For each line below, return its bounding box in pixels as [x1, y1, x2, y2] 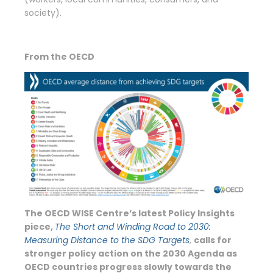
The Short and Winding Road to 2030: [55, 220, 211, 233]
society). [24, 6, 62, 19]
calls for [194, 233, 232, 246]
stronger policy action [24, 247, 130, 260]
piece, [24, 220, 55, 233]
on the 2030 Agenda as [130, 247, 237, 260]
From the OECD [24, 50, 94, 63]
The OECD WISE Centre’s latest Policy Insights [24, 207, 235, 219]
